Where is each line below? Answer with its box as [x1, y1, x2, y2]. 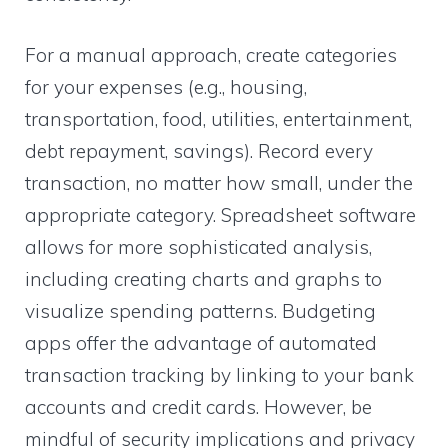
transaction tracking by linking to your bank [25, 362, 414, 387]
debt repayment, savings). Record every [25, 138, 373, 163]
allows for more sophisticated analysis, [25, 234, 372, 259]
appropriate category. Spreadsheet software [25, 202, 416, 227]
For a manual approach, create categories [25, 42, 397, 67]
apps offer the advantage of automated [25, 330, 377, 355]
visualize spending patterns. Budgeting [25, 298, 376, 323]
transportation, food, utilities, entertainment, [25, 106, 412, 131]
